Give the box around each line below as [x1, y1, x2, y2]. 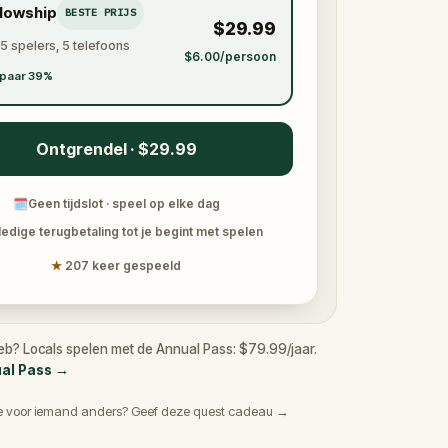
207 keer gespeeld [65, 258, 181, 273]
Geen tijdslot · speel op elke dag [27, 196, 220, 211]
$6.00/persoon [183, 48, 276, 64]
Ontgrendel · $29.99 [35, 139, 197, 159]
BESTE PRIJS [64, 5, 136, 19]
